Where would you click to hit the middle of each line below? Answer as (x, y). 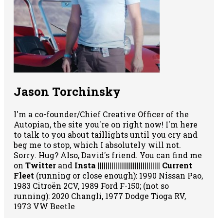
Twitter (41, 165)
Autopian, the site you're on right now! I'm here (106, 125)
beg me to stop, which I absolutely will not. (97, 145)
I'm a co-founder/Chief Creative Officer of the (101, 114)
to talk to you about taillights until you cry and (106, 135)
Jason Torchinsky (67, 92)
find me (187, 155)
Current (177, 165)
